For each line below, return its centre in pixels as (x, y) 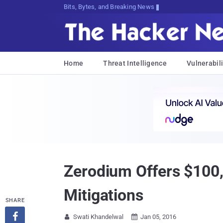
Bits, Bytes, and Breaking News (109, 7)
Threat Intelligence (135, 63)
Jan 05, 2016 (158, 217)
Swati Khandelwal (98, 217)
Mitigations (104, 195)
